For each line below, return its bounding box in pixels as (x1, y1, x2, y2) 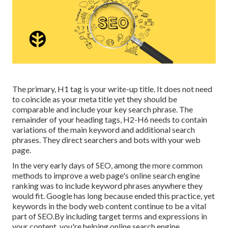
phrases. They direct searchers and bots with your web (12, 135, 201, 145)
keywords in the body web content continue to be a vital (12, 201, 206, 211)
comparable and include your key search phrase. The (12, 104, 193, 115)
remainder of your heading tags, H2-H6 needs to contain (12, 115, 207, 125)
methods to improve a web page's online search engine (12, 170, 200, 181)
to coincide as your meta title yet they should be (12, 94, 177, 104)
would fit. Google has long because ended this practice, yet (12, 191, 215, 201)
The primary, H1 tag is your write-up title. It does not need (12, 84, 212, 94)
